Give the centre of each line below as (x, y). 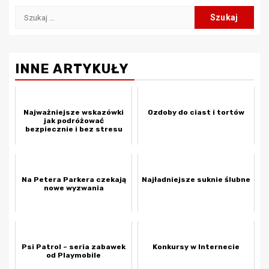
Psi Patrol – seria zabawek (74, 247)
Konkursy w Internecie (196, 247)
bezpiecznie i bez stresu (74, 129)
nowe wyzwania (74, 188)
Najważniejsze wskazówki (74, 113)
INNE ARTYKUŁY (72, 69)
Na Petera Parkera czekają (74, 180)
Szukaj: (31, 13)
